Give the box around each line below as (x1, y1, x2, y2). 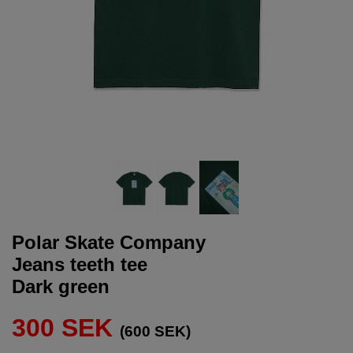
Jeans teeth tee (12, 253, 147, 275)
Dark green (12, 275, 110, 297)
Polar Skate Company (12, 231, 206, 253)
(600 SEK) (120, 322, 191, 340)
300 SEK (12, 313, 113, 342)
